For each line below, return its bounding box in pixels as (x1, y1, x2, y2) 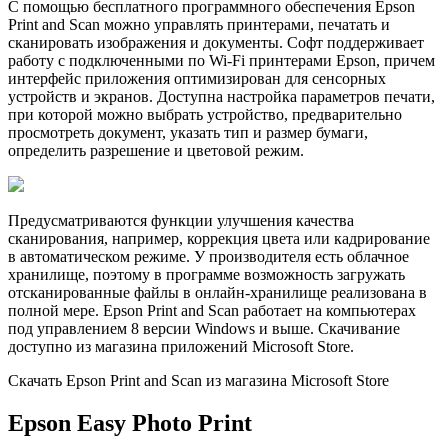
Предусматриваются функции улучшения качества (8, 211, 354, 229)
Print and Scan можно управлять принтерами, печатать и (8, 15, 390, 33)
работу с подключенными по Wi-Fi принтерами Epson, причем (8, 51, 435, 69)
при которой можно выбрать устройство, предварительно (8, 105, 402, 123)
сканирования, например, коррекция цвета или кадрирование (8, 229, 430, 247)
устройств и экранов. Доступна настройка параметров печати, (8, 87, 435, 105)
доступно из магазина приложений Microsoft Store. (8, 337, 354, 355)
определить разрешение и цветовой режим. (8, 141, 304, 159)
